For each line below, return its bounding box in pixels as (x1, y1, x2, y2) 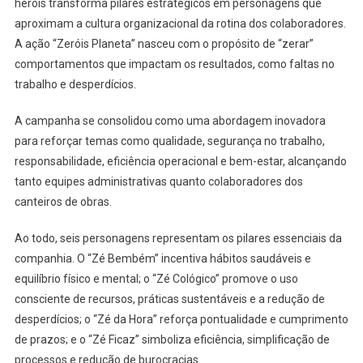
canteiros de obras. (14, 195, 112, 209)
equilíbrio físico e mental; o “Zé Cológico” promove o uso (14, 272, 298, 286)
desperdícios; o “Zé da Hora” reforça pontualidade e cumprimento (14, 313, 348, 327)
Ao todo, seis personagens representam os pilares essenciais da (14, 232, 342, 246)
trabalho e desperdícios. (14, 78, 136, 92)
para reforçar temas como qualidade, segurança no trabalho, (14, 135, 325, 148)
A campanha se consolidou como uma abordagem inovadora (14, 114, 326, 128)
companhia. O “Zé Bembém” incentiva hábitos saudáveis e (14, 252, 311, 266)
